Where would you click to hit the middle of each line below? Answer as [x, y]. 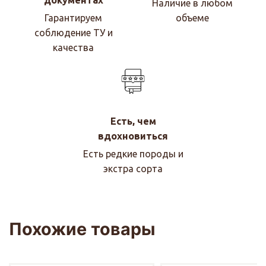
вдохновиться [133, 136]
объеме [193, 18]
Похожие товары [82, 229]
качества [74, 48]
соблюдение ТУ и [73, 33]
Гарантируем [74, 18]
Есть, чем [133, 121]
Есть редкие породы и [133, 153]
